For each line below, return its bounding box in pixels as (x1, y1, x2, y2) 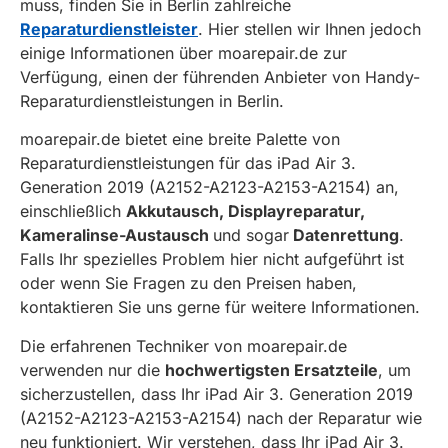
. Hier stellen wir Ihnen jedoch (198, 18, 421, 39)
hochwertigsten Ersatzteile (165, 359, 378, 380)
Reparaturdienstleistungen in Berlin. (20, 90, 284, 111)
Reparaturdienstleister (20, 18, 198, 39)
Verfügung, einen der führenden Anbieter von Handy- (20, 66, 420, 87)
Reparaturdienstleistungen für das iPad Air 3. (20, 153, 356, 174)
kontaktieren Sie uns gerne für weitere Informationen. (20, 297, 420, 318)
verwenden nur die (20, 359, 165, 380)
